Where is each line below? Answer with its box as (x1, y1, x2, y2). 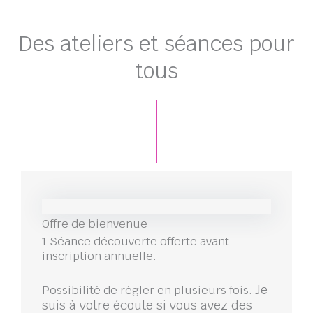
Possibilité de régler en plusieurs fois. (42, 282, 255, 298)
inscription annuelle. (42, 248, 156, 264)
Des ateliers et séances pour (18, 30, 295, 58)
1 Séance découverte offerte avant (42, 233, 229, 249)
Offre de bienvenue (42, 216, 147, 232)
